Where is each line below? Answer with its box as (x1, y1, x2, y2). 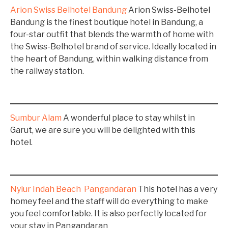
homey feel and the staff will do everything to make (10, 196, 208, 206)
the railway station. (10, 66, 84, 76)
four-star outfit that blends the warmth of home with (10, 30, 214, 39)
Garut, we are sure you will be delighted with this (10, 125, 195, 135)
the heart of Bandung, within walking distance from (10, 54, 208, 64)
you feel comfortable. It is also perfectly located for (10, 209, 207, 218)
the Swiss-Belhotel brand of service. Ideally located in (10, 42, 216, 51)
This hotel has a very (136, 184, 217, 194)
